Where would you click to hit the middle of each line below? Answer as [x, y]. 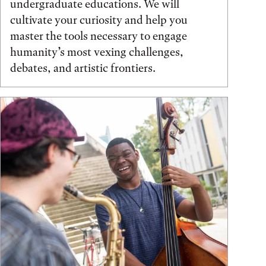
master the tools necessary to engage [99, 36]
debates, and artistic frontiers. [83, 68]
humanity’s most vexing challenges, [97, 52]
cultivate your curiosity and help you [99, 20]
